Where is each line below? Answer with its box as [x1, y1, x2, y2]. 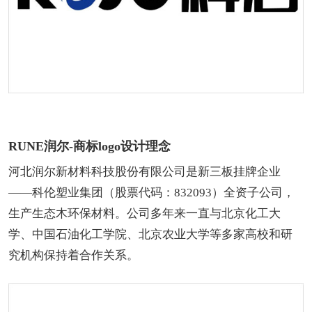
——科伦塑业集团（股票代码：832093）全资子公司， [8, 186, 295, 200]
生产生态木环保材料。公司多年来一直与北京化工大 [8, 207, 281, 221]
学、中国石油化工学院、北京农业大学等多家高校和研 [8, 228, 292, 242]
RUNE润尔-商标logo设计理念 [8, 139, 171, 154]
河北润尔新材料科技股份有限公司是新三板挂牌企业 [8, 165, 281, 179]
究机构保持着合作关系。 [8, 249, 150, 263]
